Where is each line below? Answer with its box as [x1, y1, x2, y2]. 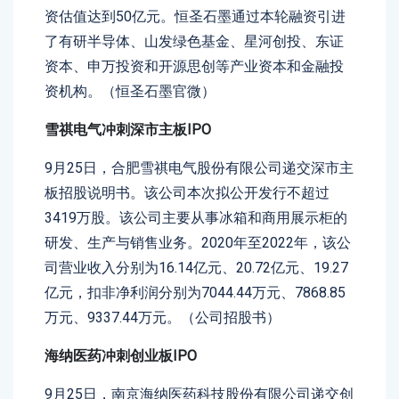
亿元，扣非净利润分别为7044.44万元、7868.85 [45, 284, 346, 301]
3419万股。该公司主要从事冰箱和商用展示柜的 [45, 209, 347, 226]
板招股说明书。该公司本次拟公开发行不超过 [45, 184, 330, 201]
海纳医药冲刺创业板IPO [45, 347, 197, 364]
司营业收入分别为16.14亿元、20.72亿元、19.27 [45, 259, 348, 276]
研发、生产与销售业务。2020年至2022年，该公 [45, 234, 351, 251]
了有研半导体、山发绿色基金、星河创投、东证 [45, 33, 344, 50]
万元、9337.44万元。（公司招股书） [45, 309, 281, 326]
